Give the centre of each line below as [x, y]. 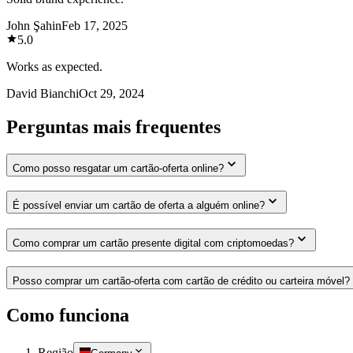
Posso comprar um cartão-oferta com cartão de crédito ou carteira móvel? [181, 281]
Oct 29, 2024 [111, 93]
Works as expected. [54, 66]
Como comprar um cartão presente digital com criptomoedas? [153, 243]
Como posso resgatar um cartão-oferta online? [118, 168]
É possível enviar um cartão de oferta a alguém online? [139, 206]
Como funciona [68, 315]
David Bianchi [43, 93]
